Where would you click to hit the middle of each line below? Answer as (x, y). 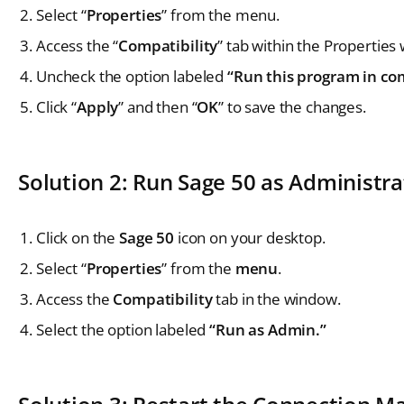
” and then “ (158, 106)
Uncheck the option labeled (132, 76)
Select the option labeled (121, 329)
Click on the (78, 237)
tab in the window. (278, 298)
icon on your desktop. (250, 237)
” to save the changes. (292, 106)
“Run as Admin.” (266, 329)
